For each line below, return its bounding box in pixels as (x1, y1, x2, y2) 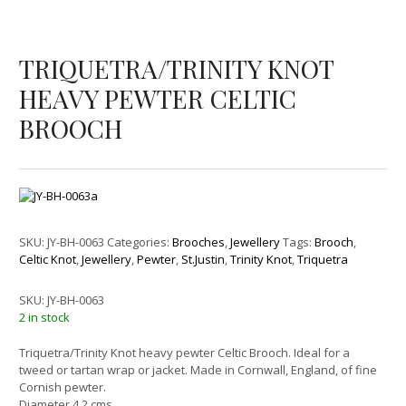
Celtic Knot (19, 251, 77, 268)
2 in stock (19, 309, 71, 326)
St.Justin (181, 251, 226, 268)
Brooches (172, 234, 226, 251)
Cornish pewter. (19, 378, 107, 395)
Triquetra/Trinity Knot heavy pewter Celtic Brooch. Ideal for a (19, 343, 351, 361)
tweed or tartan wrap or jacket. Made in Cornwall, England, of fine (19, 361, 378, 378)
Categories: (107, 234, 173, 251)
